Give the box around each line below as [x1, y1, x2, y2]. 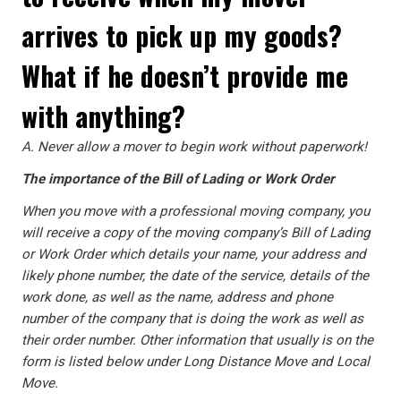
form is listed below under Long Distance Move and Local [21, 354, 370, 370]
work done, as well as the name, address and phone [21, 289, 333, 305]
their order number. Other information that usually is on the [21, 332, 373, 348]
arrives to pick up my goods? [21, 15, 342, 55]
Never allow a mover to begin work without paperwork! [38, 139, 367, 155]
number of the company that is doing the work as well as [21, 311, 363, 327]
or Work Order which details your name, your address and [21, 246, 366, 262]
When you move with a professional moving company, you [21, 203, 370, 219]
